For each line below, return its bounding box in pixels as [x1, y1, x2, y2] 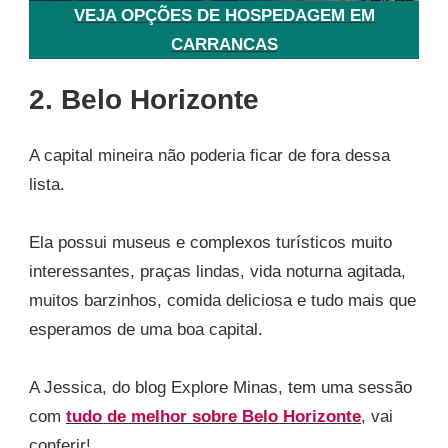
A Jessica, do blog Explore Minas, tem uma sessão [29, 377, 412, 397]
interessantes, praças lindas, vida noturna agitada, [29, 261, 406, 281]
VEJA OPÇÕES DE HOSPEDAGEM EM [73, 5, 375, 25]
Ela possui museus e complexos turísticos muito [29, 232, 392, 252]
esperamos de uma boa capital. [29, 319, 263, 339]
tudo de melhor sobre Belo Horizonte [66, 406, 361, 426]
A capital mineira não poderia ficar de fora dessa [29, 145, 390, 165]
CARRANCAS [170, 34, 278, 54]
